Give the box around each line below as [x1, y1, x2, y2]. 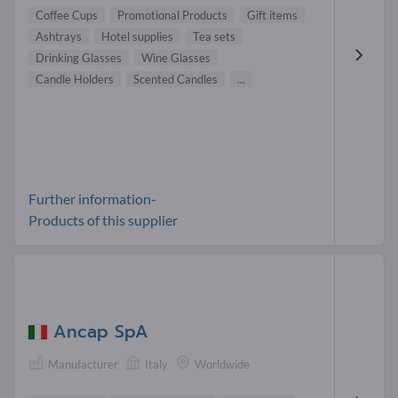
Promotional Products [117, 7, 227, 22]
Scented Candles [133, 71, 218, 86]
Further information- [28, 189, 156, 207]
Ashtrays [36, 28, 82, 44]
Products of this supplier [28, 211, 178, 228]
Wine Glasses [141, 50, 211, 65]
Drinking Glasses [36, 50, 122, 65]
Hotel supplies [101, 28, 173, 44]
